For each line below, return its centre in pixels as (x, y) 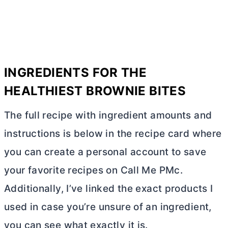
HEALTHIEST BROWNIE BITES (95, 91)
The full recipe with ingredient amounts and (108, 116)
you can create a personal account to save (105, 152)
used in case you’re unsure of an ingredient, (108, 207)
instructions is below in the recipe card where (113, 134)
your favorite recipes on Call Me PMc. (94, 170)
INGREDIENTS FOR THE (76, 73)
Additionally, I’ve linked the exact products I (109, 189)
